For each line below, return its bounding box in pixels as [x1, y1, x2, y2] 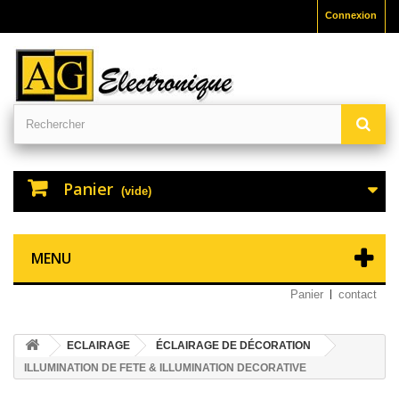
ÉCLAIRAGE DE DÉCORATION [156, 339, 311, 352]
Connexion [325, 10, 377, 20]
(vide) [121, 184, 151, 198]
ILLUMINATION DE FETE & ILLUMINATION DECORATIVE [24, 362, 306, 374]
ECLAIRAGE [67, 339, 130, 352]
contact [338, 288, 377, 301]
